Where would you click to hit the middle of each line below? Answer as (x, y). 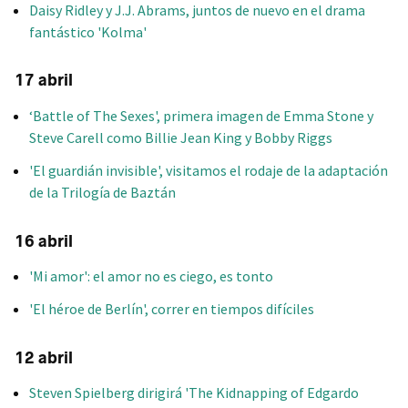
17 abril (44, 81)
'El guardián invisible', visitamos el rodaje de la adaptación (209, 170)
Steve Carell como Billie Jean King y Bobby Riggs (181, 137)
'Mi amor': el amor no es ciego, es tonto (151, 275)
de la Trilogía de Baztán (102, 192)
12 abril (44, 357)
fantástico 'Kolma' (88, 31)
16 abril (44, 241)
